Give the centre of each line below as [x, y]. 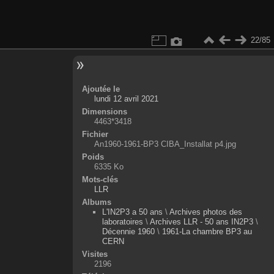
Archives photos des [206, 212]
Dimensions [104, 111]
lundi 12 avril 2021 [126, 98]
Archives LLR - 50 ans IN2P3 [201, 221]
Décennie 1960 [128, 231]
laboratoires [122, 221]
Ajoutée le [101, 89]
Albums [96, 202]
